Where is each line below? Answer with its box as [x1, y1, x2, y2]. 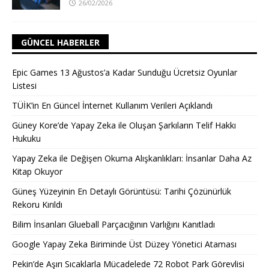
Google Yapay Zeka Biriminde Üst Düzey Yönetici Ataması [12, 238, 237, 250]
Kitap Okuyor [12, 165, 62, 177]
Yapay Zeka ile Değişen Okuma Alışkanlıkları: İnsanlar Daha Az [12, 152, 252, 164]
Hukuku [12, 132, 41, 144]
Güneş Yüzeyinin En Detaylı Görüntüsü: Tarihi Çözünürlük [12, 185, 231, 197]
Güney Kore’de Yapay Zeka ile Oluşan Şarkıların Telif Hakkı [12, 119, 236, 131]
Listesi [12, 79, 37, 91]
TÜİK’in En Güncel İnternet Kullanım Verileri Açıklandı [12, 99, 213, 111]
